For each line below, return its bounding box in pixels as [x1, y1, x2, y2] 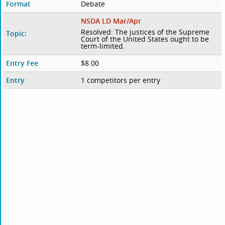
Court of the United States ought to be [80, 34, 209, 44]
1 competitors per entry [80, 75, 160, 85]
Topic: [6, 29, 27, 39]
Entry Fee [6, 58, 39, 68]
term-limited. [80, 41, 125, 51]
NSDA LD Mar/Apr [80, 16, 141, 26]
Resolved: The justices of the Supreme [80, 27, 209, 37]
